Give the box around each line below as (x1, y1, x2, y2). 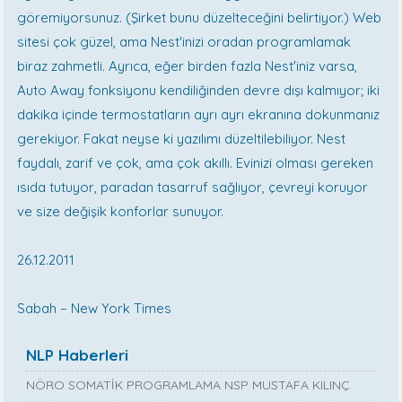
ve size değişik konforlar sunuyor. (17, 203, 224, 221)
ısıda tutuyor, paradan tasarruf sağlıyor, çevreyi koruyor (17, 179, 369, 197)
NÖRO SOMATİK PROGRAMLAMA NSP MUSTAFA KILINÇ (26, 377, 351, 394)
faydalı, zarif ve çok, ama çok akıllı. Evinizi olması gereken (17, 154, 374, 172)
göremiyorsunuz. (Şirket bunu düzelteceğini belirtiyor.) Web (17, 9, 382, 27)
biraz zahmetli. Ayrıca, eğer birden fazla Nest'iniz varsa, (17, 57, 358, 75)
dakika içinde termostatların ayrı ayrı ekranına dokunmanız (17, 106, 380, 124)
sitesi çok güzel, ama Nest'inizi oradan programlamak (17, 33, 352, 51)
